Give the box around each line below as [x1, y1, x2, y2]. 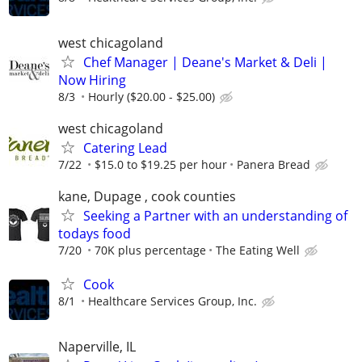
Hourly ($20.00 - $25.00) [88, 88, 215, 104]
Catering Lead [83, 139, 167, 158]
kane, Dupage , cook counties [58, 187, 236, 206]
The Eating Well [216, 242, 300, 259]
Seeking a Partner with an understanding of [83, 207, 347, 225]
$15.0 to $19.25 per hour [95, 157, 227, 173]
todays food [58, 225, 131, 243]
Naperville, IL [58, 337, 136, 356]
